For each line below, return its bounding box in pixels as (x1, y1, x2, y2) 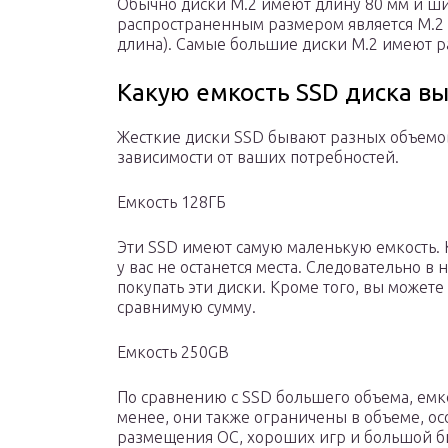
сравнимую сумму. (117, 298, 256, 317)
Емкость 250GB (117, 343, 229, 362)
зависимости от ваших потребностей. (117, 148, 399, 167)
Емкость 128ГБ (117, 193, 226, 212)
